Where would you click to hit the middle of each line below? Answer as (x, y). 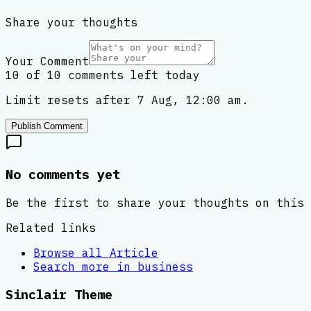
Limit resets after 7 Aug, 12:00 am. (127, 100)
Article (134, 252)
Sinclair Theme (59, 295)
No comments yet (63, 174)
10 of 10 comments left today (103, 75)
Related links (51, 227)
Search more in (85, 266)
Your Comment (47, 61)
